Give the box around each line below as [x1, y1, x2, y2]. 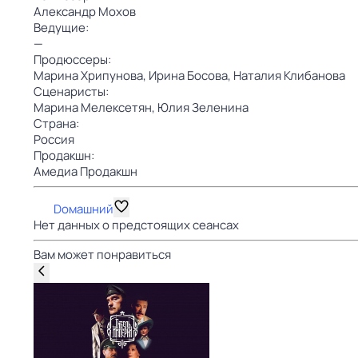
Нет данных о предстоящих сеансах [34, 217, 239, 233]
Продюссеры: [34, 51, 111, 68]
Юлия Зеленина [157, 99, 249, 116]
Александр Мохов [34, 3, 136, 20]
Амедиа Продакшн [34, 163, 137, 180]
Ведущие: [34, 19, 89, 36]
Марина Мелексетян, [34, 99, 157, 116]
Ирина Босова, [149, 67, 233, 84]
